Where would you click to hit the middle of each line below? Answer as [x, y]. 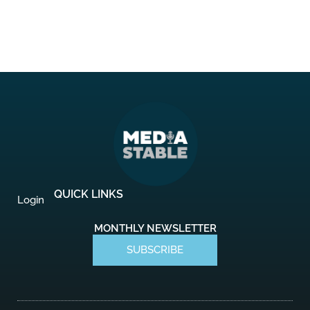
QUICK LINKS [89, 194]
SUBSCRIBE [155, 249]
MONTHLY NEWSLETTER [155, 228]
